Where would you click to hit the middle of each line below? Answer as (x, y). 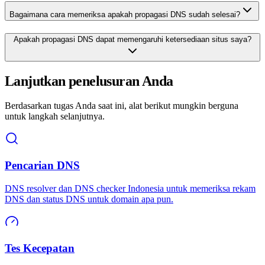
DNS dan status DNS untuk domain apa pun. (89, 199)
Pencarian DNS (42, 166)
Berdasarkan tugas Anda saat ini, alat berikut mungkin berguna (122, 106)
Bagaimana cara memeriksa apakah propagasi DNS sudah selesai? (125, 14)
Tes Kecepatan (40, 248)
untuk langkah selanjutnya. (55, 117)
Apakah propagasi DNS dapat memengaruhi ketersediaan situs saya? (132, 39)
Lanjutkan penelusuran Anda (89, 81)
